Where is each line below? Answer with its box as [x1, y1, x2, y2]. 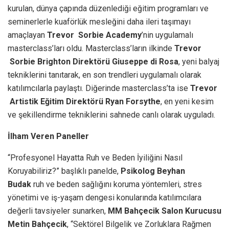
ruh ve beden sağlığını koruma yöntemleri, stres [31, 179, 202, 189]
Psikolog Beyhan [121, 166, 185, 176]
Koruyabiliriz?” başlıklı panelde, [8, 166, 121, 176]
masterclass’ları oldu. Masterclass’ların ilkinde [8, 43, 174, 53]
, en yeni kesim [161, 96, 214, 106]
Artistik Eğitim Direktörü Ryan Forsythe [8, 96, 161, 106]
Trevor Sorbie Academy [47, 30, 142, 40]
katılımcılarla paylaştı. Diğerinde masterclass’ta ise [8, 83, 190, 93]
